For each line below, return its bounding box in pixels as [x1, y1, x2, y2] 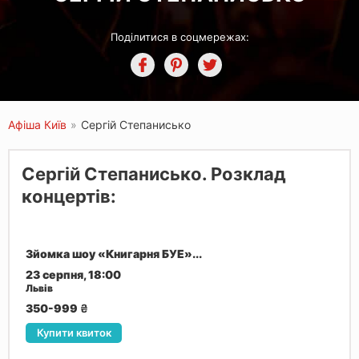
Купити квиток [36, 326, 111, 340]
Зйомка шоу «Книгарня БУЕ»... [26, 247, 202, 261]
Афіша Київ [8, 118, 67, 132]
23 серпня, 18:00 [26, 268, 121, 282]
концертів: [22, 186, 116, 208]
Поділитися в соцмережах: [110, 30, 249, 43]
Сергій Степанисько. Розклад [22, 163, 286, 185]
